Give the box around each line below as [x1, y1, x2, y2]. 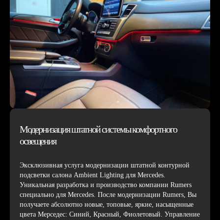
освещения [20, 136, 56, 146]
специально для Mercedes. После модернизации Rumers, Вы [20, 191, 196, 198]
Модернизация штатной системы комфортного [20, 124, 177, 135]
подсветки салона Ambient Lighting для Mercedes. [20, 171, 165, 179]
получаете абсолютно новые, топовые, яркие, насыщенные [20, 201, 193, 208]
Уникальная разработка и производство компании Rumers [20, 181, 192, 189]
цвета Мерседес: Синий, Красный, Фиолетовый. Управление [20, 211, 200, 218]
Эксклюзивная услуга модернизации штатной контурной [20, 162, 190, 169]
